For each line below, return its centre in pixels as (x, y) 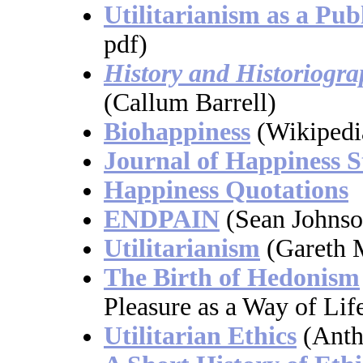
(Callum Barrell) (190, 103)
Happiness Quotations (226, 190)
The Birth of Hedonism (232, 278)
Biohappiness (177, 132)
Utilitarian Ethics (200, 336)
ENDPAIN (162, 220)
